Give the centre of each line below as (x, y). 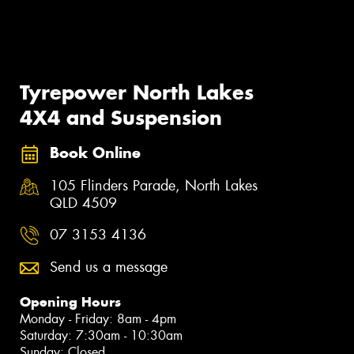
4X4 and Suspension (121, 117)
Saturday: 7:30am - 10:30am (101, 336)
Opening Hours (70, 302)
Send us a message (109, 267)
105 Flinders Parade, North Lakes (154, 186)
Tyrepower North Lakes (137, 92)
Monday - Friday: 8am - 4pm (98, 319)
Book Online (95, 153)
